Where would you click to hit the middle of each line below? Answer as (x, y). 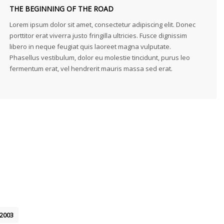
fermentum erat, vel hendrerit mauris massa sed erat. (91, 68)
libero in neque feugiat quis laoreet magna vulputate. (90, 46)
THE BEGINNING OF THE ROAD (61, 9)
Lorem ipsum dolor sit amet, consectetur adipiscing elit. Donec (102, 24)
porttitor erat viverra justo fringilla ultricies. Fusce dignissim (98, 35)
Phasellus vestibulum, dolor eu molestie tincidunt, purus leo (100, 57)
